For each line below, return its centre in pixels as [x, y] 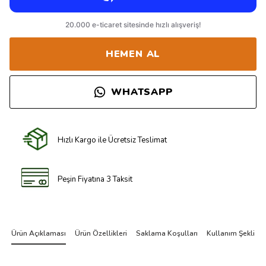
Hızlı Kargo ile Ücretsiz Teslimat [113, 140]
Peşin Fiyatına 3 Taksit [95, 179]
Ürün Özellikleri [101, 233]
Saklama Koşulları [167, 233]
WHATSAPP [142, 92]
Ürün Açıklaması [39, 233]
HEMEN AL [133, 54]
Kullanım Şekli [231, 233]
